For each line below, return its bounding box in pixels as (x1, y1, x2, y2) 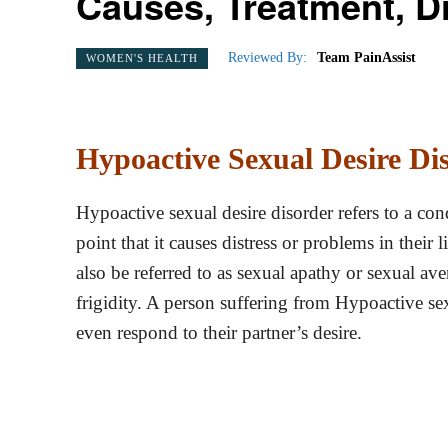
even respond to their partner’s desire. (76, 321, 362, 343)
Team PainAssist (317, 50, 416, 66)
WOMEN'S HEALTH (86, 51, 198, 64)
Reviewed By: (228, 50, 307, 66)
